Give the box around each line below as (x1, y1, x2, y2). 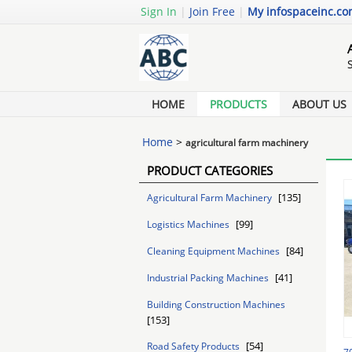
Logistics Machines (147, 218, 232, 231)
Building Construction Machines (147, 298, 285, 311)
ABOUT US (292, 97, 346, 112)
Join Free (189, 4, 235, 19)
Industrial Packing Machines (147, 271, 271, 284)
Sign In (141, 4, 177, 19)
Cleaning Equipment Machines (147, 244, 282, 258)
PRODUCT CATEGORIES (147, 163, 273, 178)
